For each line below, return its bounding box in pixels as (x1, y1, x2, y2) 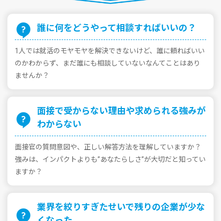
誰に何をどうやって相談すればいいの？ (37, 22, 196, 33)
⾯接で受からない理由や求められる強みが (37, 105, 206, 116)
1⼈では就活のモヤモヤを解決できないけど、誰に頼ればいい (15, 46, 205, 55)
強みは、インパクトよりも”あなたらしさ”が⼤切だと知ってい (15, 155, 206, 163)
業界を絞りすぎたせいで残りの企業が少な (37, 201, 205, 212)
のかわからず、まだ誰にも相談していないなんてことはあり (15, 59, 200, 67)
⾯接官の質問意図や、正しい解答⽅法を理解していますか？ (15, 143, 201, 151)
